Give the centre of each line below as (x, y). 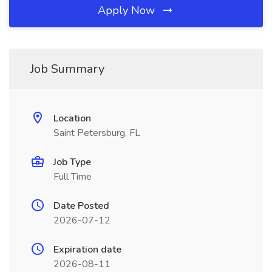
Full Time (73, 177)
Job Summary (67, 69)
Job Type (72, 162)
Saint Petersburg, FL (97, 133)
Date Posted (81, 206)
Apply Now (128, 10)
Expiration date (87, 250)
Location (72, 118)
